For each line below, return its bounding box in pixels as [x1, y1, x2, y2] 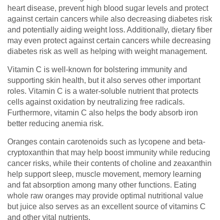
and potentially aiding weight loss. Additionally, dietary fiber [7, 25, 212, 34]
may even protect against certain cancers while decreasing [7, 36, 211, 45]
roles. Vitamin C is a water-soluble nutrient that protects [7, 86, 198, 95]
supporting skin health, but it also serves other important [7, 76, 200, 84]
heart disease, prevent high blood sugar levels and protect [7, 3, 208, 12]
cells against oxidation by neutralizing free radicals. [7, 97, 185, 106]
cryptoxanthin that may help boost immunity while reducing [7, 148, 210, 157]
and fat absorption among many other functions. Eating [7, 180, 196, 189]
